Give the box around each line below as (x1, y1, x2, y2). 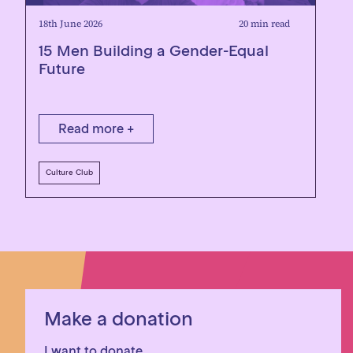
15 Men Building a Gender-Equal (39, 41, 269, 60)
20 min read (239, 17, 290, 30)
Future (39, 59, 85, 78)
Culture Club (46, 168, 93, 177)
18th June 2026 (39, 17, 102, 30)
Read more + (58, 121, 134, 136)
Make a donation (44, 307, 193, 331)
